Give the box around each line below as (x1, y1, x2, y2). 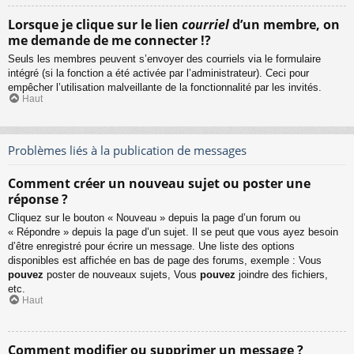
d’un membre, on (229, 16, 340, 34)
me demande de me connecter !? (8, 32, 211, 50)
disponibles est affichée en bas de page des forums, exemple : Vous (8, 254, 322, 267)
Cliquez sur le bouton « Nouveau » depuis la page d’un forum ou (8, 212, 300, 224)
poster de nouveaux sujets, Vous (43, 269, 200, 281)
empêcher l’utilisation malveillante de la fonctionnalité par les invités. (8, 81, 322, 94)
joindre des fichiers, (235, 269, 328, 281)
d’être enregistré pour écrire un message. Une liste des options (8, 240, 295, 253)
